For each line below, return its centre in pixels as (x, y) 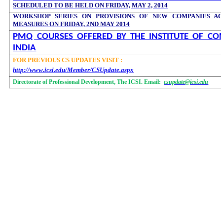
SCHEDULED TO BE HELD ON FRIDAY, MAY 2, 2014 (91, 5)
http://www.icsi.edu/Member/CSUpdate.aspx (74, 70)
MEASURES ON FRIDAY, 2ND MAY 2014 (72, 24)
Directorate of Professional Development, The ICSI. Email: (88, 82)
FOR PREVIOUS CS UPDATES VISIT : (68, 60)
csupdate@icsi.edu (186, 82)
